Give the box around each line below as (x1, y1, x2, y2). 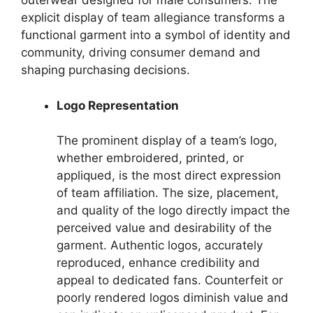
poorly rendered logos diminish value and (57, 291, 289, 305)
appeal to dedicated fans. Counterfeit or (57, 273, 283, 287)
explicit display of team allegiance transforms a (21, 10, 285, 24)
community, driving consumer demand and (21, 45, 261, 59)
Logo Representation (57, 98, 179, 112)
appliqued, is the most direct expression (57, 168, 281, 182)
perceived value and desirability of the (57, 221, 272, 235)
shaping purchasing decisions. (21, 63, 190, 77)
